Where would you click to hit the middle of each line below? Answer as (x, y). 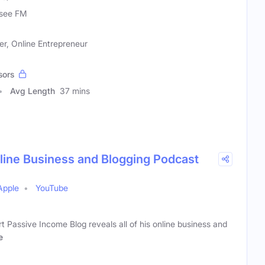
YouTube (52, 188)
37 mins (75, 91)
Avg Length (33, 91)
